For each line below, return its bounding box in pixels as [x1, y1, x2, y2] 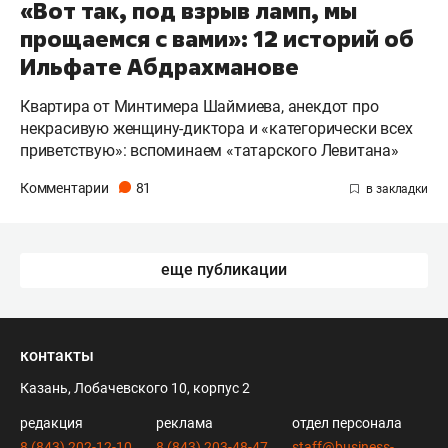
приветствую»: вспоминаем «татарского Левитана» [20, 140, 399, 160]
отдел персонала [292, 414, 402, 431]
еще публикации [161, 259, 287, 279]
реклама [156, 414, 213, 431]
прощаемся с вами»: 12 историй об [20, 23, 414, 54]
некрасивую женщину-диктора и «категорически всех [20, 118, 413, 138]
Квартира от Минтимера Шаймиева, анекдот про [20, 96, 379, 116]
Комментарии [20, 179, 112, 196]
